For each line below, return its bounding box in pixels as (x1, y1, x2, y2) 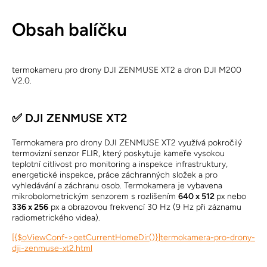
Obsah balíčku (12, 18, 127, 41)
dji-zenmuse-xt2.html (12, 243, 92, 253)
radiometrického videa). (12, 213, 100, 223)
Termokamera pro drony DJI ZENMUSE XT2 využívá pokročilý (12, 138, 242, 148)
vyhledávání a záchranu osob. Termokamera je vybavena (12, 181, 222, 191)
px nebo (216, 191, 246, 201)
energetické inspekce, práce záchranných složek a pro (12, 170, 218, 180)
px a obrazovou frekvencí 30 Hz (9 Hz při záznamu (48, 202, 241, 212)
